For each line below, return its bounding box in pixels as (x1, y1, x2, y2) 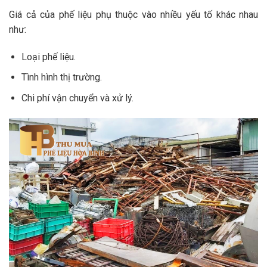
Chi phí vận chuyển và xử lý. (21, 92, 133, 104)
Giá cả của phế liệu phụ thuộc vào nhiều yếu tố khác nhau (9, 8, 258, 20)
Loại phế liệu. (21, 51, 76, 63)
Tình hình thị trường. (21, 72, 102, 83)
